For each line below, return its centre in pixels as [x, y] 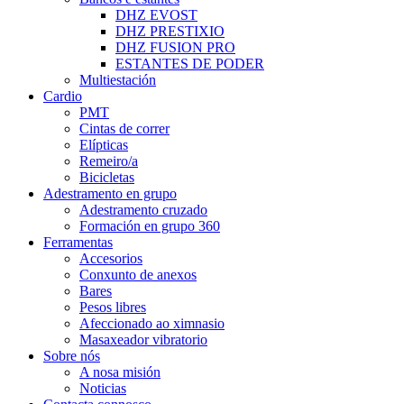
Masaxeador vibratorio [143, 340]
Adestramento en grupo [110, 193]
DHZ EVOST [156, 15]
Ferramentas [78, 242]
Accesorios [111, 258]
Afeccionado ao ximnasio [152, 323]
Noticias [103, 388]
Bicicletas [107, 177]
